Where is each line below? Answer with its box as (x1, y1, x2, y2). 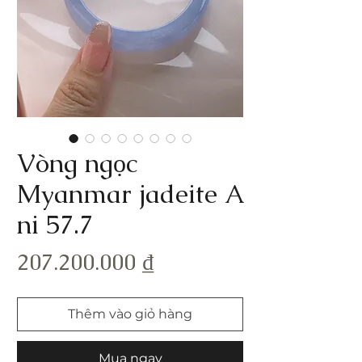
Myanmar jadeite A (17, 177, 243, 210)
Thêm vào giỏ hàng (68, 306, 192, 322)
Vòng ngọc (17, 146, 137, 179)
